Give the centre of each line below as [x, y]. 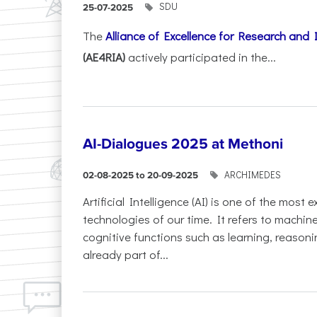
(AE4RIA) [104, 56]
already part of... [126, 254]
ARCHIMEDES [253, 174]
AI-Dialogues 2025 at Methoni [183, 144]
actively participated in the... [201, 56]
